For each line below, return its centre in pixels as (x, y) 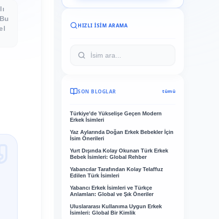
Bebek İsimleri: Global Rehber (108, 157)
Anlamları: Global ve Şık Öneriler (112, 194)
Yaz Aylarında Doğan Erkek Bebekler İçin (122, 132)
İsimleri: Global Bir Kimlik (103, 213)
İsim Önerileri (87, 138)
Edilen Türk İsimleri (95, 175)
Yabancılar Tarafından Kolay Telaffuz (117, 169)
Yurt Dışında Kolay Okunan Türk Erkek (119, 151)
